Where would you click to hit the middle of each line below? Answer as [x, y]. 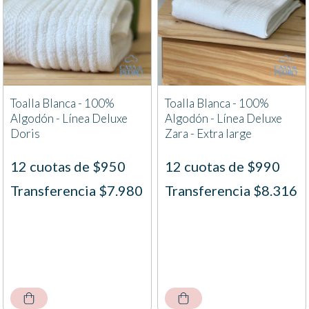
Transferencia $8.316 [231, 191]
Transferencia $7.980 [77, 191]
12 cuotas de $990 [222, 167]
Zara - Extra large [208, 134]
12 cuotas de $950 [68, 167]
